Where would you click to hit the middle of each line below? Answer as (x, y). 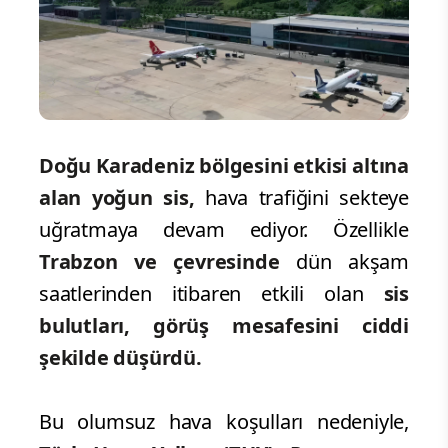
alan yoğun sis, (122, 197)
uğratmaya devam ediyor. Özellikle (224, 229)
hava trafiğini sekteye (306, 197)
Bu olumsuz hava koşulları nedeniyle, (224, 421)
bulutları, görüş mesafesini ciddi (224, 325)
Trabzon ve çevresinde (167, 261)
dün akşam (352, 261)
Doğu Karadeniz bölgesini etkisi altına (224, 165)
